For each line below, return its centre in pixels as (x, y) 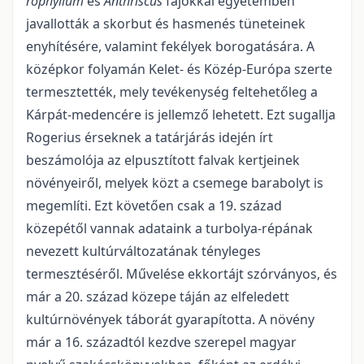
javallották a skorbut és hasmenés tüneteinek (166, 24)
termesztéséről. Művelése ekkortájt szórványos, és (182, 274)
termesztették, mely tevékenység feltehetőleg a (172, 92)
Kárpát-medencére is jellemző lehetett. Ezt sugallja (181, 115)
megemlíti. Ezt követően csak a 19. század (154, 206)
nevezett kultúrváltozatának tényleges (143, 251)
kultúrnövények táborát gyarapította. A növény (170, 319)
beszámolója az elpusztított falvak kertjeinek (163, 160)
